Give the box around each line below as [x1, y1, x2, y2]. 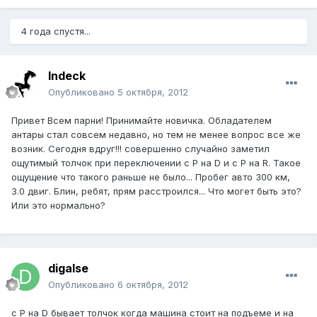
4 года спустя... [21, 25, 91, 38]
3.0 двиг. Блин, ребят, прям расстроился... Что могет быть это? [11, 185, 301, 197]
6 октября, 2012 [117, 279, 188, 291]
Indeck [48, 69, 86, 83]
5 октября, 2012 [117, 86, 188, 98]
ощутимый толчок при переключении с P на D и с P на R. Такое [11, 157, 301, 169]
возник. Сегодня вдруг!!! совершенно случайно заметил [11, 143, 270, 155]
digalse [48, 261, 88, 276]
